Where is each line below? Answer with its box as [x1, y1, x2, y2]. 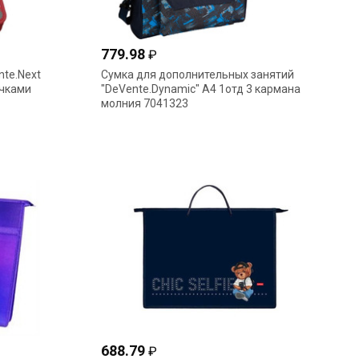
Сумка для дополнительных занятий [100, 68, 294, 81]
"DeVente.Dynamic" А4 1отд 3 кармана [100, 83, 301, 95]
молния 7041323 [100, 97, 188, 110]
